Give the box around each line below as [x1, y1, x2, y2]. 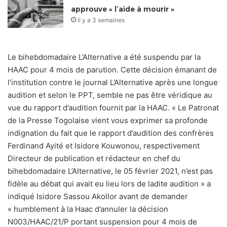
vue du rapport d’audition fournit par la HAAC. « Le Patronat [8, 102, 219, 112]
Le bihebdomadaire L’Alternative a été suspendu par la [8, 52, 201, 62]
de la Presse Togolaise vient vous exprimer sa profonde [8, 115, 208, 125]
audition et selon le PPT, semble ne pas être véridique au [8, 90, 212, 100]
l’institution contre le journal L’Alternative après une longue [8, 77, 218, 87]
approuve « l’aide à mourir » [71, 4, 175, 14]
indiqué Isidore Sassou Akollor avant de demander [8, 191, 188, 201]
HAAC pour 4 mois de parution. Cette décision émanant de [8, 64, 217, 74]
